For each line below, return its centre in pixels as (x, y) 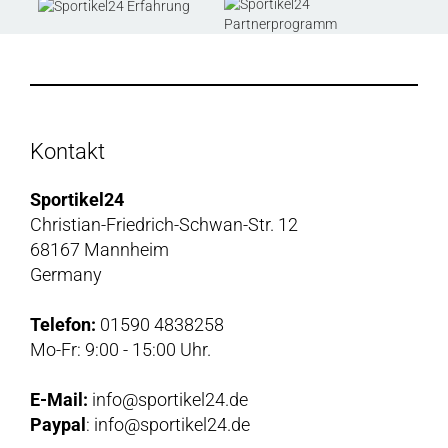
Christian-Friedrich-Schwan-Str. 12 (164, 225)
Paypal (58, 425)
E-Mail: (59, 400)
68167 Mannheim (99, 250)
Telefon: (63, 325)
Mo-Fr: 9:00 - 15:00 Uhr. (120, 350)
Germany (66, 275)
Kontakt (67, 152)
